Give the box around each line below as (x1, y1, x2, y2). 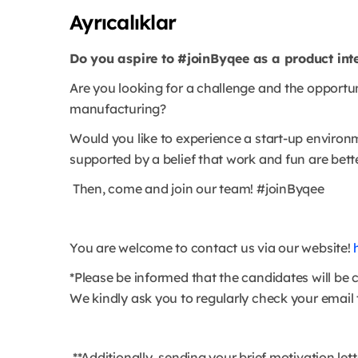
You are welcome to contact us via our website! (70, 240, 354, 257)
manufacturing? (70, 101, 166, 117)
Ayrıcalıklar (70, 10, 176, 35)
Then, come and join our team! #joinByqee (70, 181, 328, 197)
